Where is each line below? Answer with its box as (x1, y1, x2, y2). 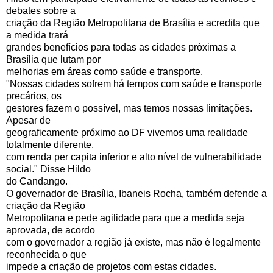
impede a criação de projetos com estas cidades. (6, 261, 216, 272)
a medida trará (6, 29, 68, 40)
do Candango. (6, 175, 68, 186)
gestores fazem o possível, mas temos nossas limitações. (6, 102, 252, 113)
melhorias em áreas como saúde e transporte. (6, 66, 203, 77)
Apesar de (6, 115, 51, 126)
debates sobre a (6, 5, 76, 16)
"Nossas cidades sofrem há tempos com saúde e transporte (6, 78, 262, 89)
